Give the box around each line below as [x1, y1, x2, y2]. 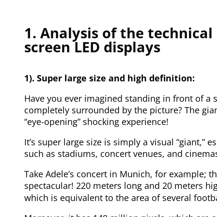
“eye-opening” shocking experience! [24, 115, 169, 127]
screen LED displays [24, 37, 160, 56]
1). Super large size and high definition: [24, 72, 195, 84]
